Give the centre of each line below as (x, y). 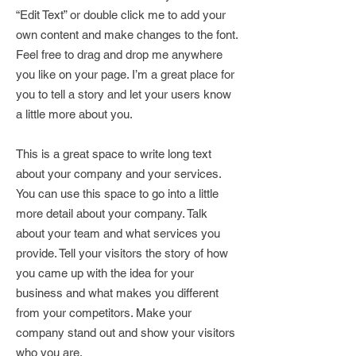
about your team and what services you (118, 233)
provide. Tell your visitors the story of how (122, 253)
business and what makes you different (117, 293)
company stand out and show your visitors (126, 333)
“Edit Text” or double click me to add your (121, 15)
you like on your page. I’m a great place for (125, 74)
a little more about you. (74, 114)
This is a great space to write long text (114, 154)
